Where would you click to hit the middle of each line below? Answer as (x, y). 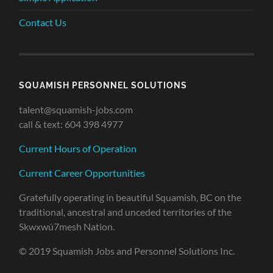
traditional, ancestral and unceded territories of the (126, 212)
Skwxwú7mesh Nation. (67, 227)
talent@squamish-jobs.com (76, 110)
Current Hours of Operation (78, 149)
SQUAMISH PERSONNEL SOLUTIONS (103, 85)
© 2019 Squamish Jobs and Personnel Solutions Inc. (127, 251)
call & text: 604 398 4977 (71, 124)
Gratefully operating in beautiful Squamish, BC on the (130, 197)
